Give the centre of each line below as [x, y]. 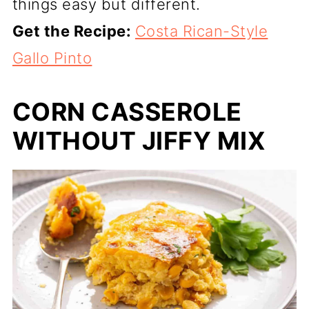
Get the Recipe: [73, 31]
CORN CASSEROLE [127, 111]
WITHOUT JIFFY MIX [139, 140]
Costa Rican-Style [201, 31]
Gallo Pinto [52, 58]
